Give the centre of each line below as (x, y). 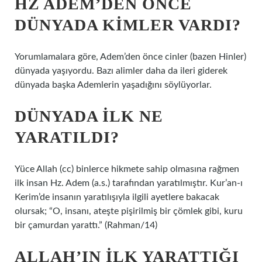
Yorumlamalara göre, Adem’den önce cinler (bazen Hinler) (130, 57)
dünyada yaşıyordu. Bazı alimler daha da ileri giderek (121, 71)
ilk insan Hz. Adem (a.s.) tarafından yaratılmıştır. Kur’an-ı (129, 183)
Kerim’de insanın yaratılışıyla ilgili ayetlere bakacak (117, 197)
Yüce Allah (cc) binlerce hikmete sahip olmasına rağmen (127, 169)
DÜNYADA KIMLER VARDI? (128, 25)
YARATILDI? (67, 137)
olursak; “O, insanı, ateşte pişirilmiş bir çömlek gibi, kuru (129, 211)
